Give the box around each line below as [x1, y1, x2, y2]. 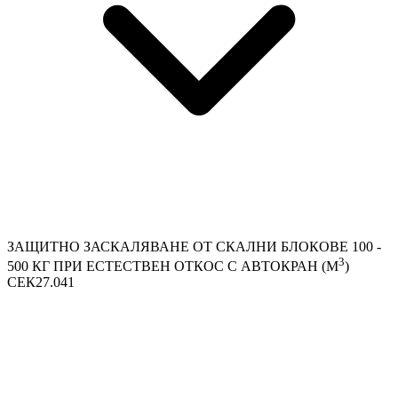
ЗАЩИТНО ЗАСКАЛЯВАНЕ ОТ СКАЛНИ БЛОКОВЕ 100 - [7, 238, 381, 254]
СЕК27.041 [7, 275, 75, 291]
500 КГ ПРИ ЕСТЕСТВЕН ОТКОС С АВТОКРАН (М [7, 259, 338, 275]
